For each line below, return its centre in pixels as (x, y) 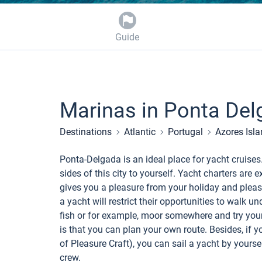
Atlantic (140, 132)
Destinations (86, 132)
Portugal (185, 132)
